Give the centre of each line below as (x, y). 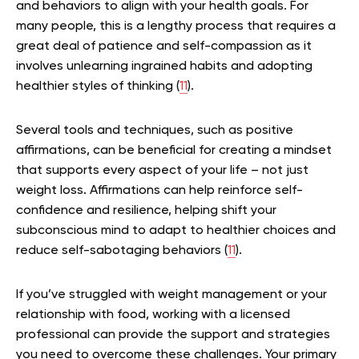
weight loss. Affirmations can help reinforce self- (159, 191)
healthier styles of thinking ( (98, 87)
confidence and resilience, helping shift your (146, 211)
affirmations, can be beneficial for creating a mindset (174, 151)
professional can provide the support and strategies (173, 335)
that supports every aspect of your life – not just (162, 171)
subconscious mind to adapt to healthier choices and (176, 231)
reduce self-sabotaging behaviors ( (122, 251)
